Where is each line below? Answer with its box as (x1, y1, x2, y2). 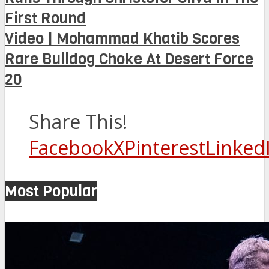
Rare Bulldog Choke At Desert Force (5, 49, 253, 70)
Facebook (29, 134, 113, 161)
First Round (5, 8, 86, 29)
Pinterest (124, 134, 205, 161)
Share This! (29, 109, 127, 135)
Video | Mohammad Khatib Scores (5, 28, 240, 49)
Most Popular (5, 181, 97, 202)
